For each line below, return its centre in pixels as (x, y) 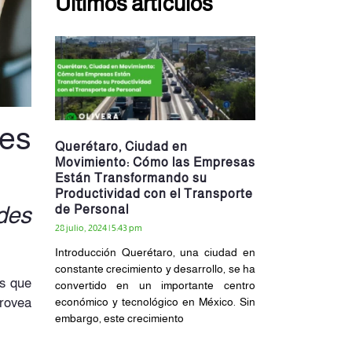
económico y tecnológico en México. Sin (155, 301)
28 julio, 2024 (81, 227)
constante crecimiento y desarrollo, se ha (155, 268)
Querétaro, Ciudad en (121, 146)
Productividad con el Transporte (154, 193)
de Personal (92, 209)
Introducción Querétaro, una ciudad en (155, 252)
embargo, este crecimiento (119, 318)
